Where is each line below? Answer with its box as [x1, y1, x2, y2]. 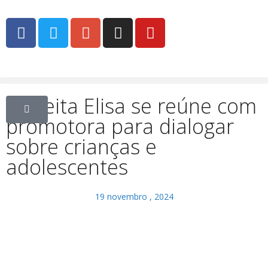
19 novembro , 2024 [95, 191, 173, 202]
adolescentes [6, 153, 128, 181]
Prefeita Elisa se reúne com [6, 92, 257, 120]
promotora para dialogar [6, 112, 234, 140]
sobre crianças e [6, 133, 157, 160]
